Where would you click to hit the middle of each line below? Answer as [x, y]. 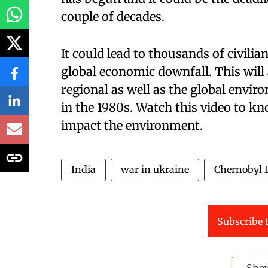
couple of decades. [113, 17]
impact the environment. [132, 126]
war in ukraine [155, 170]
